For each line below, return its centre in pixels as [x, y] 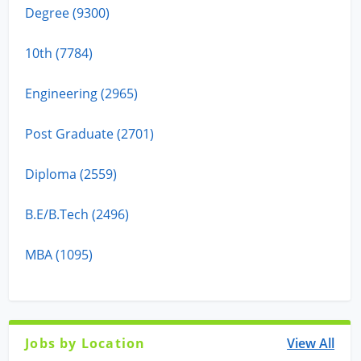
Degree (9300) [68, 12]
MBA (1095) [59, 254]
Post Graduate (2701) [90, 133]
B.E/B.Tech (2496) [77, 214]
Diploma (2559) [71, 174]
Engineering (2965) [82, 93]
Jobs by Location [85, 343]
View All [311, 343]
